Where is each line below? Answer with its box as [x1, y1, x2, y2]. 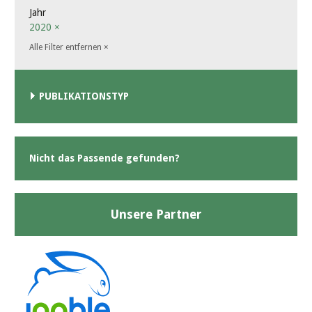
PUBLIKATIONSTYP [39, 91, 129, 102]
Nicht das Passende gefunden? [29, 152, 180, 164]
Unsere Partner [110, 206, 202, 221]
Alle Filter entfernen [29, 42, 104, 53]
